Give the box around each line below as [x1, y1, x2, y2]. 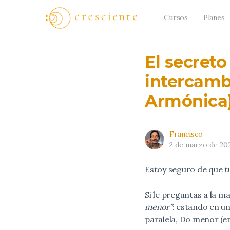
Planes [203, 13, 225, 22]
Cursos [164, 13, 188, 22]
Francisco [169, 129, 203, 139]
